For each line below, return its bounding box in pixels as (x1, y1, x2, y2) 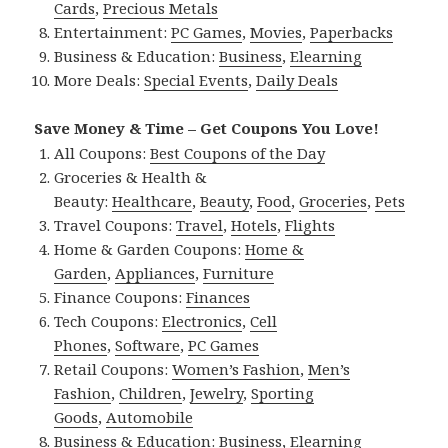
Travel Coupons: (54, 214, 177, 235)
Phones (54, 334, 108, 355)
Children (119, 382, 183, 403)
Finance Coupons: (54, 286, 187, 307)
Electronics (162, 310, 243, 331)
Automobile (106, 406, 194, 427)
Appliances (115, 262, 196, 283)
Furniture (203, 262, 275, 283)
